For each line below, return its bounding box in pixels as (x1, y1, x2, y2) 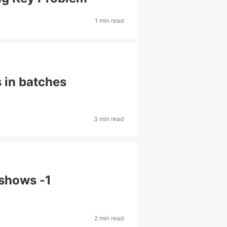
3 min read (93, 115, 124, 123)
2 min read (94, 214, 124, 222)
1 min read (94, 16, 124, 24)
